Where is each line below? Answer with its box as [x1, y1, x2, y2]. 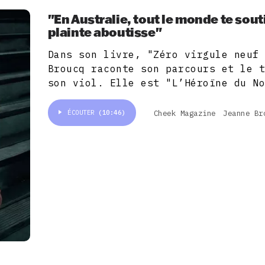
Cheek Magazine [153, 108, 216, 118]
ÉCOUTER [67, 108, 99, 117]
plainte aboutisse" [47, 24, 162, 40]
